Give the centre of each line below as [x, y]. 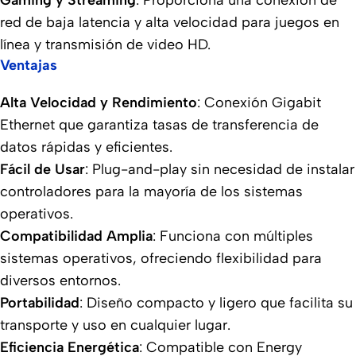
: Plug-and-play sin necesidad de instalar [220, 170]
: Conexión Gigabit [259, 103]
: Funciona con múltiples [233, 236]
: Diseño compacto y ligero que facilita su [216, 303]
